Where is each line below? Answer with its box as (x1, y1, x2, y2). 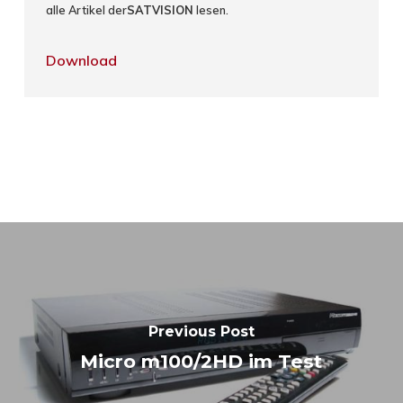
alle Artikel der (46, 2, 128, 17)
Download (46, 50, 118, 69)
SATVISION (127, 2, 194, 17)
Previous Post (148, 323, 255, 341)
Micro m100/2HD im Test (80, 350, 323, 373)
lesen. (193, 2, 229, 17)
